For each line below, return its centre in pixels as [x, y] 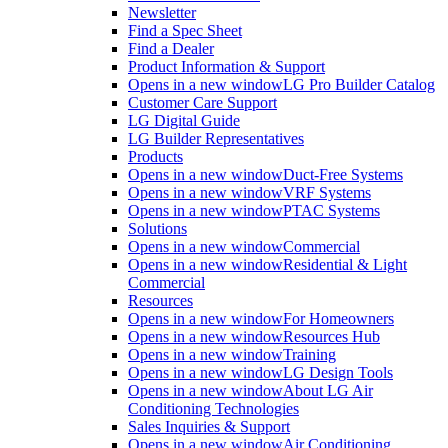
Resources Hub [331, 336]
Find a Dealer [171, 48]
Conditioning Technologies [213, 408]
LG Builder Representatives [216, 138]
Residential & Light [345, 264]
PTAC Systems [331, 210]
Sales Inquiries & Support [209, 426]
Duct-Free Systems [343, 174]
